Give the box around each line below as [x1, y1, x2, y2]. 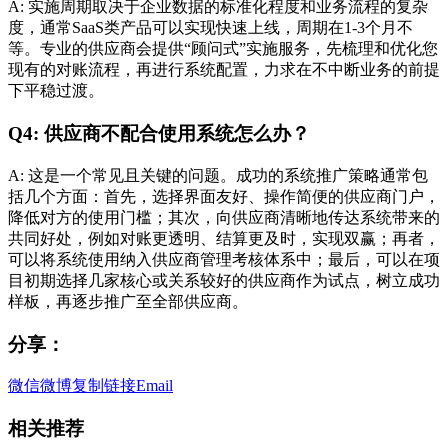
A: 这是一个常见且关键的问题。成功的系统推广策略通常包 [8, 166, 428, 184]
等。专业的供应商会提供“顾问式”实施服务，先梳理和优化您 [8, 40, 438, 58]
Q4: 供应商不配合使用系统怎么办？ [8, 123, 310, 145]
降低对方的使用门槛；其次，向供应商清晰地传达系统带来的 [8, 208, 440, 226]
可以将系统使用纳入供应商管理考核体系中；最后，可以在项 [8, 250, 440, 268]
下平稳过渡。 [8, 82, 104, 100]
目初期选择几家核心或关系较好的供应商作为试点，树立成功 [8, 271, 440, 289]
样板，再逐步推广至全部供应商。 [8, 292, 248, 310]
